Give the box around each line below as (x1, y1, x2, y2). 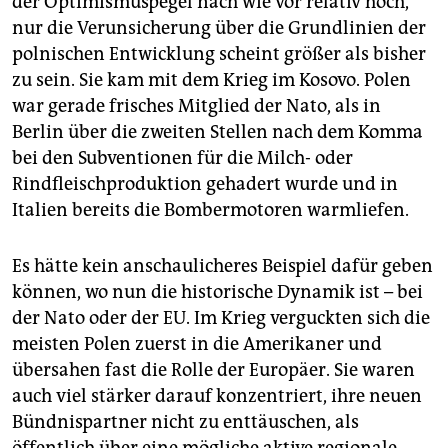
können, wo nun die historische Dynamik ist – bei (12, 281, 423, 303)
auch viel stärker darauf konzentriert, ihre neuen (12, 385, 422, 407)
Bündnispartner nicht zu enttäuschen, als (12, 411, 359, 433)
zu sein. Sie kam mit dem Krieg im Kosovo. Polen (12, 69, 411, 91)
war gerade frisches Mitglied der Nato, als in (12, 95, 381, 117)
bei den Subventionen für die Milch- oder (12, 147, 353, 169)
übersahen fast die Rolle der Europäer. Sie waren (12, 359, 415, 381)
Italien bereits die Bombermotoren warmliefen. (12, 199, 409, 221)
